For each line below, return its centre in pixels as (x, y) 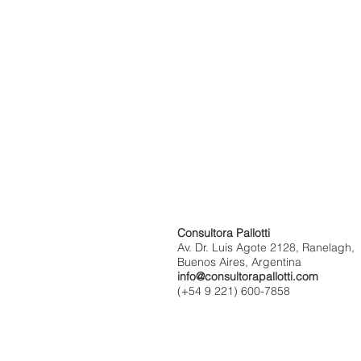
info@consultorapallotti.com (248, 276)
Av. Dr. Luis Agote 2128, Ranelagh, (266, 247)
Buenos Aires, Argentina (239, 262)
